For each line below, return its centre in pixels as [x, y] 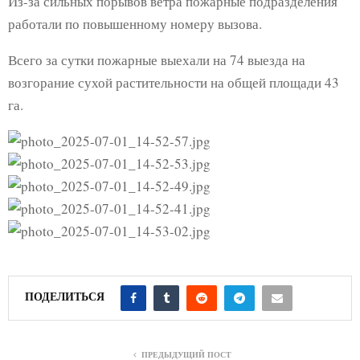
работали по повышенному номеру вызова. [135, 23]
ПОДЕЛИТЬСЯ [65, 296]
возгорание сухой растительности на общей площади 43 [174, 82]
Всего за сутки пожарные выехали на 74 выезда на [157, 59]
